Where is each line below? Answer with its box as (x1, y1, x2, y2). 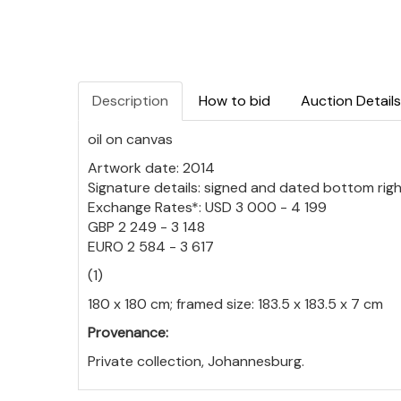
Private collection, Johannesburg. (88, 351, 304, 371)
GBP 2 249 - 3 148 (88, 217, 205, 236)
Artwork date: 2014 (88, 158, 215, 177)
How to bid (199, 90, 270, 110)
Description (92, 90, 168, 110)
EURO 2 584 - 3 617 (88, 236, 214, 256)
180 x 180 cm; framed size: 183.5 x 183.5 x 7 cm (88, 294, 383, 313)
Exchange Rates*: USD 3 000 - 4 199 (88, 197, 327, 217)
